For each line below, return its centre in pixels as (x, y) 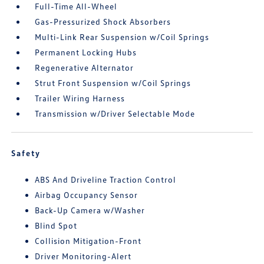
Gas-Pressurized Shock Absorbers (103, 22)
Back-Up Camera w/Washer (90, 210)
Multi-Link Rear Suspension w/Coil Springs (122, 37)
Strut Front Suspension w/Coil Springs (113, 83)
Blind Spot (56, 225)
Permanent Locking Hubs (86, 52)
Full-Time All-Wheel (76, 6)
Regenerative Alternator (85, 67)
